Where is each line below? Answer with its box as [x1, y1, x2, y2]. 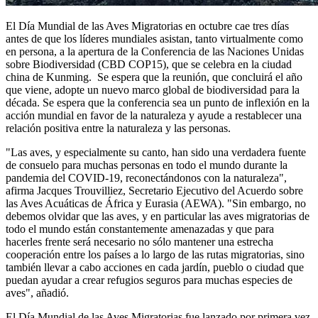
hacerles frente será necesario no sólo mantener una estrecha [6, 235, 273, 248]
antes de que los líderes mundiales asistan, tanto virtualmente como [6, 32, 303, 45]
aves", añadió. [6, 286, 69, 299]
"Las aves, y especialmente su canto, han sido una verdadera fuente [6, 146, 306, 158]
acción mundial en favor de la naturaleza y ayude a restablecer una [6, 109, 302, 121]
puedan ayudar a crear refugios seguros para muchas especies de [6, 273, 292, 286]
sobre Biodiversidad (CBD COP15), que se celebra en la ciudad [6, 57, 292, 70]
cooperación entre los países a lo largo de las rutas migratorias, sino [6, 248, 305, 261]
